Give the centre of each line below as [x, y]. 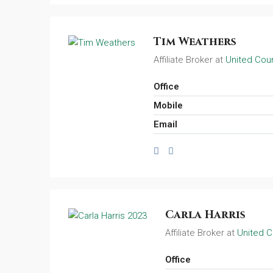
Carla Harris [205, 215]
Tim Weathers [195, 42]
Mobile [168, 105]
